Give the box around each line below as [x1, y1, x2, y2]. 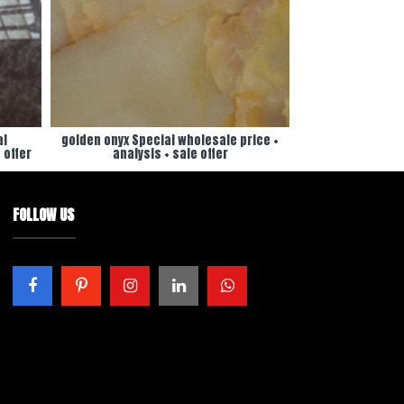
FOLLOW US [13, 204, 75, 225]
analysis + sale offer [112, 144, 228, 163]
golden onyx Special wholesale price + [61, 131, 279, 150]
